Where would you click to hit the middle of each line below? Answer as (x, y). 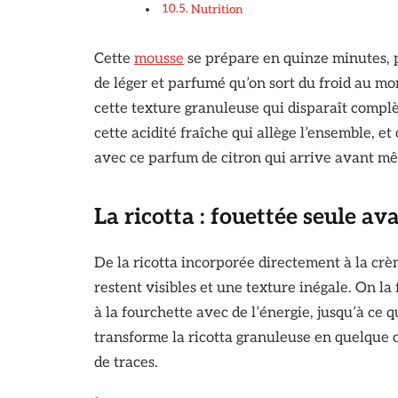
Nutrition (216, 9)
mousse (159, 59)
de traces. (126, 362)
